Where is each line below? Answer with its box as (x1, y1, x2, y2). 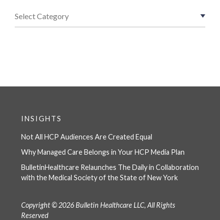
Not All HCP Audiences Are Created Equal (21, 132, 152, 141)
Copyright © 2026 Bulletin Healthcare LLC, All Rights (21, 200, 175, 209)
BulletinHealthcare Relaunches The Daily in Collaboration (21, 163, 199, 171)
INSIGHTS (21, 114, 62, 123)
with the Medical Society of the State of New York (21, 173, 178, 182)
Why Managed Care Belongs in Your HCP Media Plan (21, 147, 185, 156)
